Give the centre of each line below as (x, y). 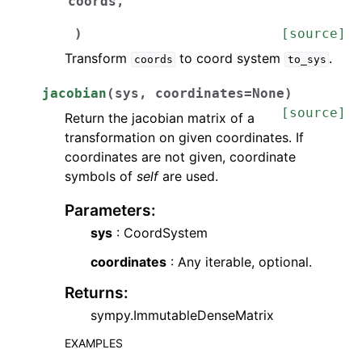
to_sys (307, 59)
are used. (188, 176)
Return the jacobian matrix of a (160, 118)
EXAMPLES (94, 343)
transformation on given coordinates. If (184, 137)
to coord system (230, 58)
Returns (94, 293)
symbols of (101, 176)
